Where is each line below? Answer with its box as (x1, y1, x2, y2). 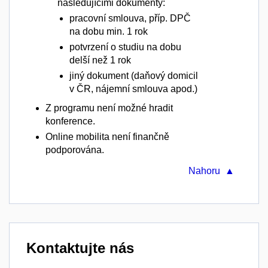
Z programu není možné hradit (45, 102, 173, 113)
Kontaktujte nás (26, 239, 134, 256)
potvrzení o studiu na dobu (69, 41, 181, 52)
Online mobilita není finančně (45, 131, 169, 142)
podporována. (45, 144, 104, 155)
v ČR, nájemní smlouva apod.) (69, 83, 197, 94)
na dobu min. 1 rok (69, 26, 148, 36)
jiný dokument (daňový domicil (69, 70, 198, 81)
